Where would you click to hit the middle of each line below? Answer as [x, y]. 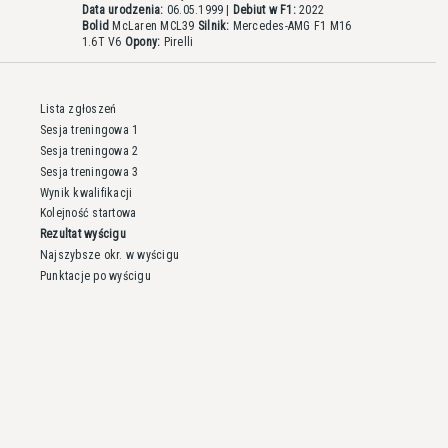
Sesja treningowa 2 [89, 150]
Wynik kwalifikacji [86, 192]
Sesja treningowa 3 [89, 171]
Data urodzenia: [123, 10]
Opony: [142, 42]
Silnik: [213, 26]
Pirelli [177, 42]
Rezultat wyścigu [83, 234]
